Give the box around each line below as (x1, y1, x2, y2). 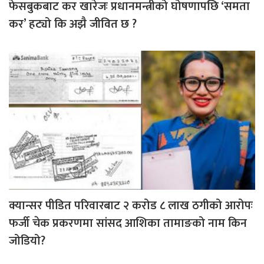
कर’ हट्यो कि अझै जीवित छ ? (9, 14, 137, 35)
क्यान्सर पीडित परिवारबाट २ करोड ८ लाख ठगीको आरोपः (9, 195, 253, 216)
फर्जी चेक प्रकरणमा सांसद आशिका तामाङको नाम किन (9, 213, 247, 233)
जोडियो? (9, 230, 45, 251)
